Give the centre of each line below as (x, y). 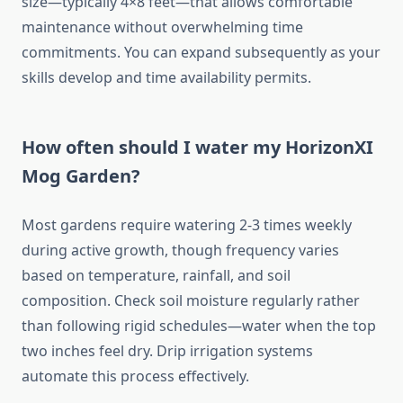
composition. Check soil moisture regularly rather (191, 301)
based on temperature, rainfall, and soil (156, 276)
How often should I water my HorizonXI (197, 148)
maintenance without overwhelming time (162, 27)
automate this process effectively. (135, 376)
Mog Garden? (81, 176)
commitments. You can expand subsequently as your (201, 53)
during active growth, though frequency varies (180, 251)
